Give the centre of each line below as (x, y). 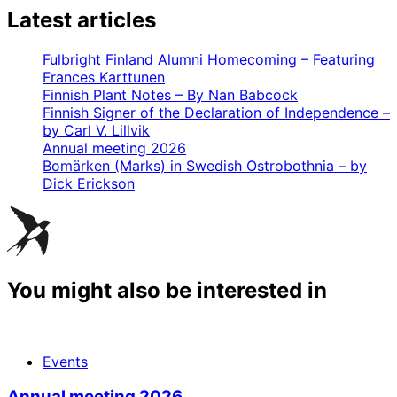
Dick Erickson (89, 184)
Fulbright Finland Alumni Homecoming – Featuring (209, 60)
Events (65, 361)
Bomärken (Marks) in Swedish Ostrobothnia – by (205, 166)
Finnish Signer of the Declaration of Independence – (216, 113)
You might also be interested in (167, 290)
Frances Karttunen (104, 78)
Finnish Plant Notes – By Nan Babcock (170, 95)
